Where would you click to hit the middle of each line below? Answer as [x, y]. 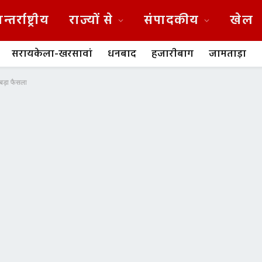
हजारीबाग [173, 54]
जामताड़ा [227, 54]
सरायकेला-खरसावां [52, 54]
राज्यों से [91, 20]
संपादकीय [172, 20]
